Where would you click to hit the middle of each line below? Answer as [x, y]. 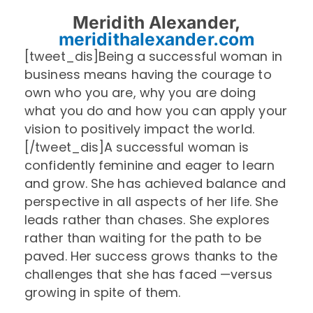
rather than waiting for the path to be [143, 238]
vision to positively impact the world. [139, 129]
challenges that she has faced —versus [148, 274]
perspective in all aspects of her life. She [152, 201]
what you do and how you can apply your [156, 110]
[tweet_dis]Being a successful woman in [153, 56]
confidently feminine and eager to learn [150, 165]
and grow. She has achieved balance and [155, 183]
